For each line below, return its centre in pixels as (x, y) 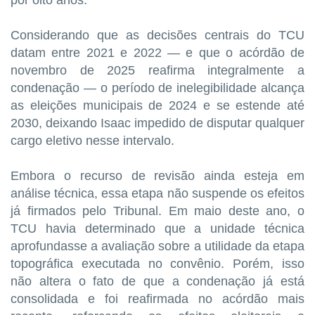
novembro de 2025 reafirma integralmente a (157, 70)
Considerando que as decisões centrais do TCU (157, 35)
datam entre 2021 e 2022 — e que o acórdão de (157, 52)
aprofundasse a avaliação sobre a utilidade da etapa (157, 246)
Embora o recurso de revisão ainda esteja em (157, 175)
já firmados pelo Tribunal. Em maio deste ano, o (157, 211)
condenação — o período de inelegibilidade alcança (157, 88)
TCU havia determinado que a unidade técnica (157, 228)
